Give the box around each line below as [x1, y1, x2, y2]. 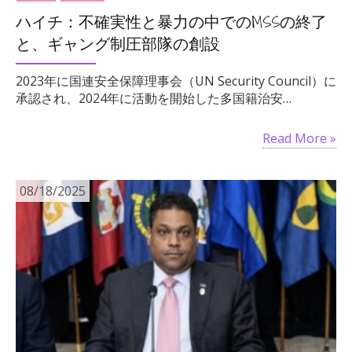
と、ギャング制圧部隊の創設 [16, 31, 220, 57]
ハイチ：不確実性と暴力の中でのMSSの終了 [16, 9, 327, 35]
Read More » [262, 129, 336, 147]
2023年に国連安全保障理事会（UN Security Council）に [16, 71, 336, 90]
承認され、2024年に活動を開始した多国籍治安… [16, 89, 291, 107]
